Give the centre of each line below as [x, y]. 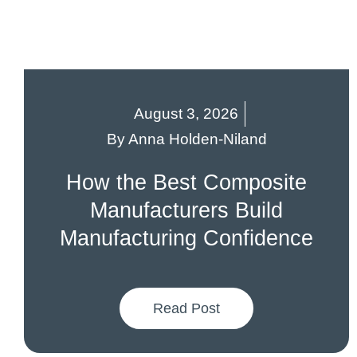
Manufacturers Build [186, 210]
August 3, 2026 [186, 114]
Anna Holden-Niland [196, 139]
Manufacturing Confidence [186, 238]
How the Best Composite [186, 182]
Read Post [186, 309]
